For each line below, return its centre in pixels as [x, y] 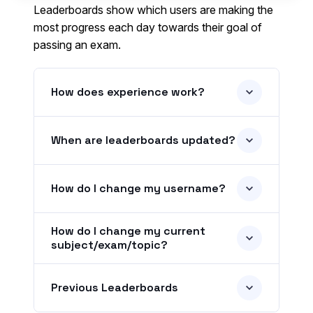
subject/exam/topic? [109, 245]
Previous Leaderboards [115, 288]
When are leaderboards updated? [143, 140]
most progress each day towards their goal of [148, 28]
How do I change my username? [138, 189]
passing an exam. [77, 45]
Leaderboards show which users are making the [153, 10]
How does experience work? [128, 92]
